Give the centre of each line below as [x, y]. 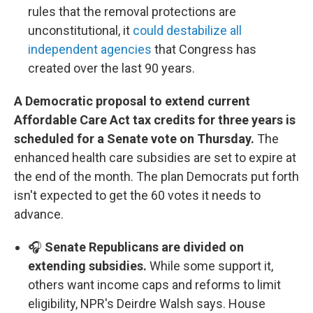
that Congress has [204, 49]
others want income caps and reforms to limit [154, 285]
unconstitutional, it [80, 30]
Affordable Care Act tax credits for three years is [155, 120]
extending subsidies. [89, 266]
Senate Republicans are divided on [143, 247]
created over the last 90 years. [111, 68]
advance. [39, 214]
